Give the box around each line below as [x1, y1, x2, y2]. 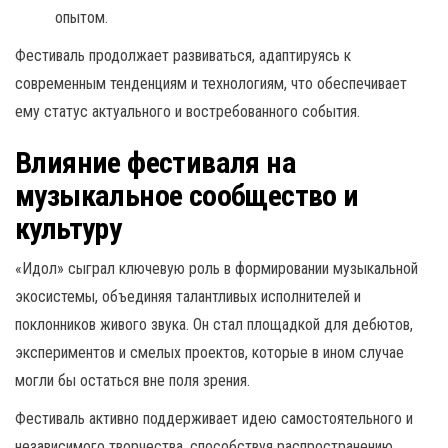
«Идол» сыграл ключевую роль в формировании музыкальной [15, 258, 418, 278]
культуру [15, 210, 122, 246]
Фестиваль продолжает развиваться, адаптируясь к [15, 45, 351, 65]
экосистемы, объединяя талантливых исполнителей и [15, 286, 361, 306]
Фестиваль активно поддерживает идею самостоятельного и [15, 408, 413, 428]
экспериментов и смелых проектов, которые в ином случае [15, 342, 404, 362]
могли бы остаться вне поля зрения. [15, 370, 250, 390]
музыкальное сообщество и [15, 177, 359, 213]
